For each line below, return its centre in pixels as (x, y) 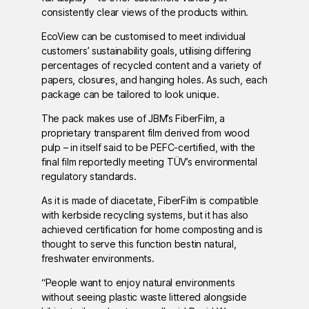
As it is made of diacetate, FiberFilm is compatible (150, 201)
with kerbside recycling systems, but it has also (145, 215)
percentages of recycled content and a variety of (152, 66)
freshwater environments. (98, 259)
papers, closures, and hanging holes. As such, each (154, 80)
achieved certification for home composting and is (152, 230)
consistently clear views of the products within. (145, 12)
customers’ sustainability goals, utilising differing (146, 51)
